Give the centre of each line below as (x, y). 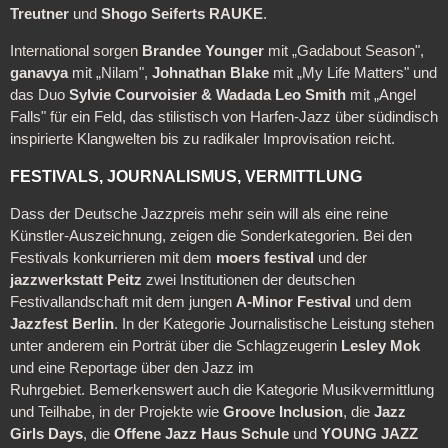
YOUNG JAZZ (369, 433)
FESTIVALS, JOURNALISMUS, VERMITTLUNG (185, 176)
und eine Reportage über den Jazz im (131, 367)
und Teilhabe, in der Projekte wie (116, 411)
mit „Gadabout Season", (343, 50)
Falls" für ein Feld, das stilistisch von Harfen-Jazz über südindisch (223, 116)
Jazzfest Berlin (61, 323)
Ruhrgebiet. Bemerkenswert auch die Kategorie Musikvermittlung (221, 389)
